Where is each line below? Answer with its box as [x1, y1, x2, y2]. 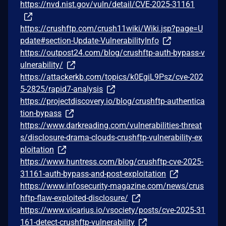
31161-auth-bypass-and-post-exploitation [20, 168, 166, 179]
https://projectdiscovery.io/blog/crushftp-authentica [20, 96, 205, 106]
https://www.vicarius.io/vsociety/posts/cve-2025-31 [20, 205, 205, 215]
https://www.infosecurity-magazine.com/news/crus [20, 181, 204, 191]
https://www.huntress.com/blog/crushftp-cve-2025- [20, 156, 203, 166]
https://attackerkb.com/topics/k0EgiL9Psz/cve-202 [20, 72, 203, 82]
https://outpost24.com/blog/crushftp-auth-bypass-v [20, 47, 205, 58]
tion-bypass [20, 108, 62, 118]
